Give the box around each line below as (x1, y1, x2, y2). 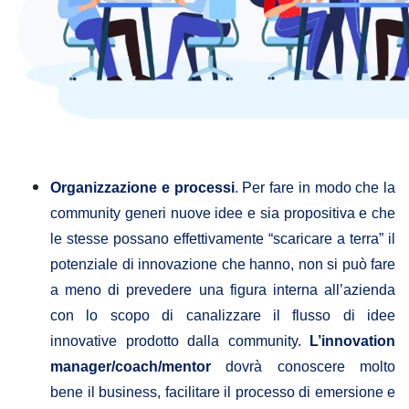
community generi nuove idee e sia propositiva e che (50, 205, 395, 222)
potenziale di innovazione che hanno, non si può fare (50, 257, 395, 273)
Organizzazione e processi (50, 180, 235, 196)
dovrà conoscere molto (211, 359, 395, 375)
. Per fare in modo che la (234, 180, 395, 196)
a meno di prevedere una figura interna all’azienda (50, 282, 395, 299)
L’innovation (309, 333, 395, 350)
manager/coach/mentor (50, 359, 211, 375)
